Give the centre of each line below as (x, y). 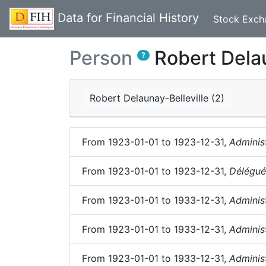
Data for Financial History (128, 18)
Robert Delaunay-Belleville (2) (157, 98)
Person (101, 58)
